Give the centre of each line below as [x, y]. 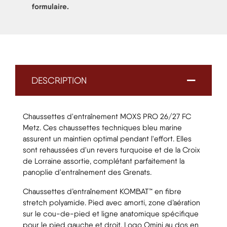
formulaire [49, 7]
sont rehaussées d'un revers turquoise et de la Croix [111, 150]
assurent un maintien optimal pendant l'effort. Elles [107, 139]
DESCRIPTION [59, 81]
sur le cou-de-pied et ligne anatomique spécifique [111, 214]
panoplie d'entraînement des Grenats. [87, 173]
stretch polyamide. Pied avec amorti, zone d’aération [111, 203]
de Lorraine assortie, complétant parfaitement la [104, 161]
